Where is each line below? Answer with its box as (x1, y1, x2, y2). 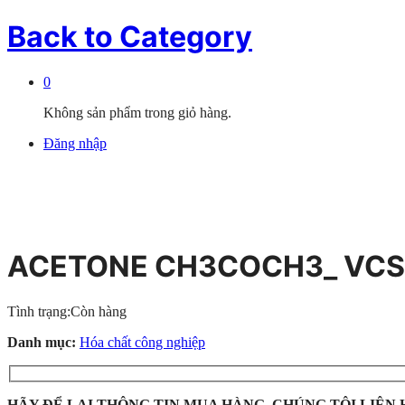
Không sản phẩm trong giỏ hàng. (43, 104, 231, 120)
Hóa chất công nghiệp (80, 334, 205, 350)
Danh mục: (7, 334, 80, 350)
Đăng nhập (43, 135, 107, 151)
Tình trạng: (7, 303, 71, 319)
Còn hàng (71, 303, 127, 319)
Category (113, 19, 252, 55)
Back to (7, 19, 113, 55)
